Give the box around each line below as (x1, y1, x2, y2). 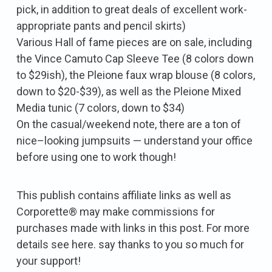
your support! (16, 254, 81, 267)
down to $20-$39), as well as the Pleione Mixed (16, 84, 241, 98)
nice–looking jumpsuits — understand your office (16, 134, 253, 147)
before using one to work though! (16, 150, 176, 163)
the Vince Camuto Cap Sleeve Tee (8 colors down (16, 52, 254, 65)
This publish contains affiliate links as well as (16, 188, 231, 202)
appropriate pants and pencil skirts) (16, 19, 186, 32)
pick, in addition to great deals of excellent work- (16, 2, 247, 16)
